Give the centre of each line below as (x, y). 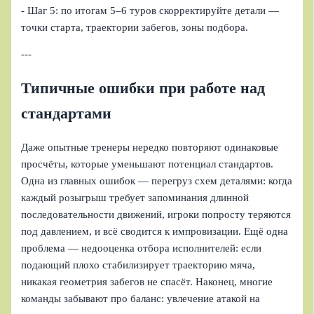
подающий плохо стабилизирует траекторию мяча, (138, 265)
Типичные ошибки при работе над (143, 88)
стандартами (67, 113)
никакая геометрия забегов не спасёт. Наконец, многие (147, 281)
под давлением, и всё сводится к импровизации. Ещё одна (155, 231)
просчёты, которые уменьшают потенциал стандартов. (148, 164)
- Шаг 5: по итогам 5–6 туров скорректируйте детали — (150, 10)
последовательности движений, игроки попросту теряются (156, 214)
